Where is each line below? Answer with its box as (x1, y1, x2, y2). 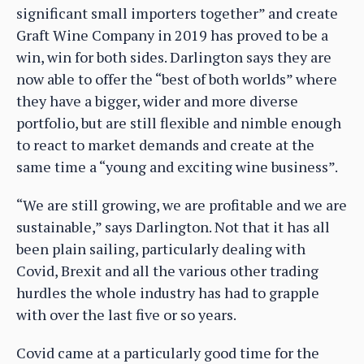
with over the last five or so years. (16, 304, 236, 324)
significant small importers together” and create (16, 2, 338, 23)
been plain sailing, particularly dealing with (16, 238, 305, 258)
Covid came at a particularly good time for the (16, 342, 319, 362)
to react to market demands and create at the (16, 134, 314, 154)
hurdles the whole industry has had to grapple (16, 282, 319, 302)
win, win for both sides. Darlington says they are (16, 46, 331, 67)
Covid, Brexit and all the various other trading (16, 260, 318, 280)
